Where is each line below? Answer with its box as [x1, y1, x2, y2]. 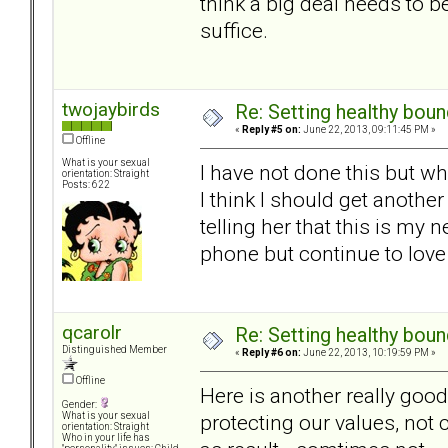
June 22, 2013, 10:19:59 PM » [301, 347, 436, 359]
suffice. [200, 17, 268, 43]
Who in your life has [62, 432, 150, 444]
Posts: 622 [62, 179, 110, 191]
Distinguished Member [62, 344, 167, 356]
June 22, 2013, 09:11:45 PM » [301, 124, 436, 136]
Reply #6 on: [242, 347, 301, 359]
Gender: [62, 399, 99, 411]
